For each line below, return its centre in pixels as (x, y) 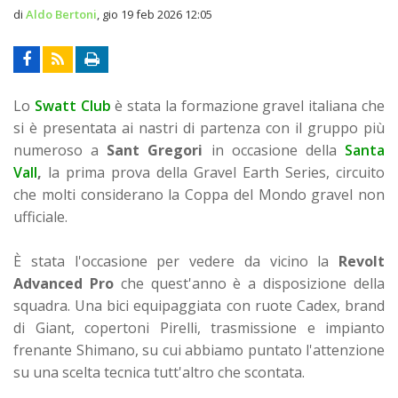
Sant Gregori (155, 150)
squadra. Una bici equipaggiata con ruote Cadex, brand (199, 305)
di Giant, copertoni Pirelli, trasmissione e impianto (199, 327)
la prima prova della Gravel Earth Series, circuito (216, 172)
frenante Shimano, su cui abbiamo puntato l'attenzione (199, 350)
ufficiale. (40, 216)
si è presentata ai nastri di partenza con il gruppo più (199, 127)
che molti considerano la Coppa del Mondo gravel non (199, 194)
